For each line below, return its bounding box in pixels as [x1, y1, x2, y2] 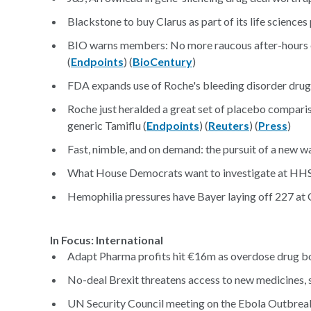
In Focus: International [50, 233, 163, 246]
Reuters [208, 119, 249, 132]
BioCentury [133, 55, 192, 68]
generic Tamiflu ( [67, 119, 146, 132]
